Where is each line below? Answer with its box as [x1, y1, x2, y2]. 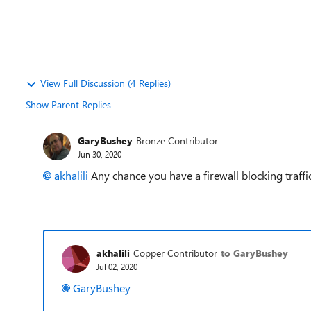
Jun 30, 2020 [78, 148, 121, 160]
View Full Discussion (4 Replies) [40, 76, 171, 90]
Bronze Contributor [136, 133, 218, 147]
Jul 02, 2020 [96, 260, 137, 272]
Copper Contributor [133, 246, 217, 260]
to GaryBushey [221, 246, 288, 260]
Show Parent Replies [26, 98, 111, 111]
